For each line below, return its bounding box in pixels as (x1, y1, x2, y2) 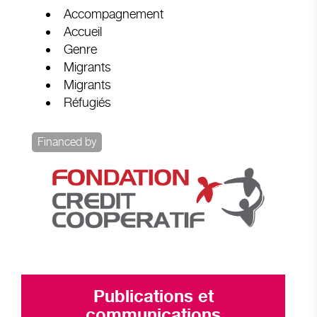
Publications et (93, 288, 214, 306)
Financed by (38, 134, 96, 149)
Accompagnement (64, 6, 163, 21)
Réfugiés (64, 94, 111, 110)
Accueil (64, 23, 102, 39)
